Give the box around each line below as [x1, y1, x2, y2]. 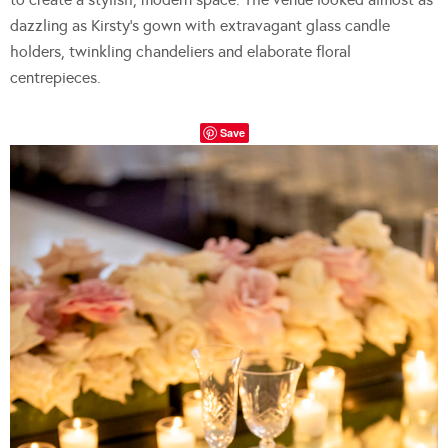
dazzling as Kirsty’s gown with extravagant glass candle [10, 16, 390, 36]
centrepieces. [10, 68, 101, 88]
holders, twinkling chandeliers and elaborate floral [10, 42, 351, 62]
